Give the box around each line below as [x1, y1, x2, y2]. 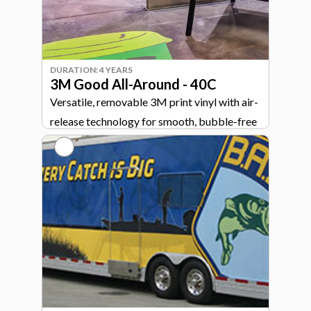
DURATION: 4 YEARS [50, 65, 133, 75]
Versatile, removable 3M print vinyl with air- [50, 95, 258, 108]
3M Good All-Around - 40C [50, 76, 217, 92]
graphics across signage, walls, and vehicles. [50, 134, 255, 147]
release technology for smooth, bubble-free [50, 115, 257, 128]
